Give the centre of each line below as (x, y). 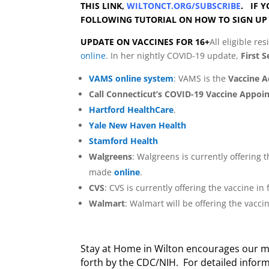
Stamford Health (124, 141)
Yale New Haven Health (138, 125)
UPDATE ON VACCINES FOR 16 (143, 41)
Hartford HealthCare (131, 109)
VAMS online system (131, 78)
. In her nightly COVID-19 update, (174, 55)
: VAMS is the (201, 78)
